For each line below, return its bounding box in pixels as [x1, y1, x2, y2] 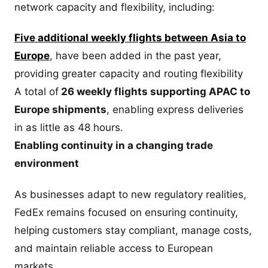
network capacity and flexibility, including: [14, 1, 215, 13]
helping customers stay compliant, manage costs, [14, 224, 252, 236]
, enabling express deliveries [106, 103, 243, 116]
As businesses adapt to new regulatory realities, [14, 188, 246, 200]
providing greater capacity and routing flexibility [14, 68, 243, 80]
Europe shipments [14, 103, 106, 116]
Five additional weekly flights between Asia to [14, 32, 246, 44]
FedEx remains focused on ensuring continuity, [14, 206, 238, 218]
